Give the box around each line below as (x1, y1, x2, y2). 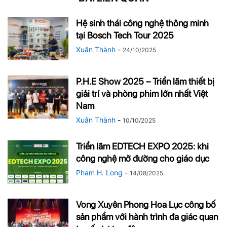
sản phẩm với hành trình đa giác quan (76, 211, 218, 222)
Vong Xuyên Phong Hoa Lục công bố (76, 199, 216, 210)
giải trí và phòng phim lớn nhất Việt (76, 88, 208, 99)
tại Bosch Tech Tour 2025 (76, 29, 174, 41)
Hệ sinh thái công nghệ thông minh (76, 17, 209, 28)
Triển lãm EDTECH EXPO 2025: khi (76, 140, 209, 152)
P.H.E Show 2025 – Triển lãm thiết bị (76, 75, 214, 87)
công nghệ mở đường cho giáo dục (76, 153, 211, 164)
